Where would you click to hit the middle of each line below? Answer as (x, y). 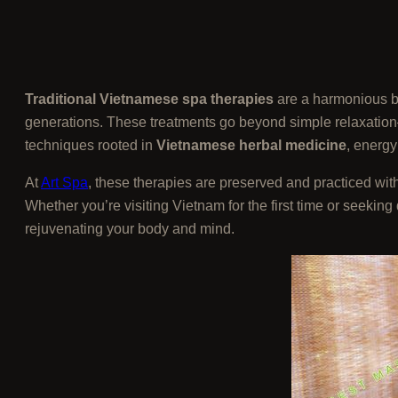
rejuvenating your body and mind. (130, 228)
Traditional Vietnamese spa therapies (149, 99)
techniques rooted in (91, 145)
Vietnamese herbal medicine (251, 145)
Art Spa (64, 182)
